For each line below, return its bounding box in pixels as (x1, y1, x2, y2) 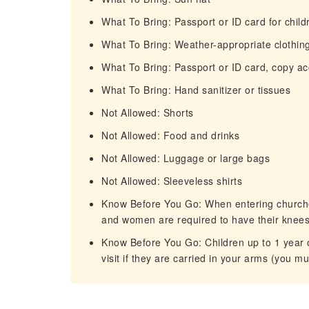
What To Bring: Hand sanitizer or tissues (101, 83, 290, 97)
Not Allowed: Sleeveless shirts (101, 174, 242, 188)
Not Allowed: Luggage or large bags (101, 151, 270, 165)
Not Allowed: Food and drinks (101, 128, 239, 142)
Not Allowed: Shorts (101, 106, 194, 119)
